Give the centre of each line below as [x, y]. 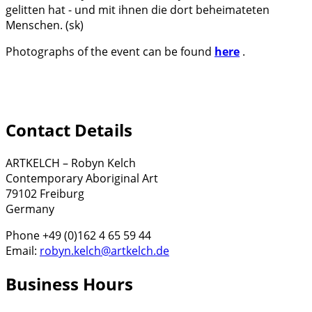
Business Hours [69, 283]
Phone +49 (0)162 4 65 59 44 [78, 235]
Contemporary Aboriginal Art [82, 178]
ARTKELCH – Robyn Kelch [71, 163]
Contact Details [69, 130]
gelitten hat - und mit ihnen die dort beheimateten [138, 10]
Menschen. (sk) [45, 25]
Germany [30, 209]
